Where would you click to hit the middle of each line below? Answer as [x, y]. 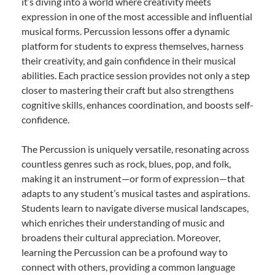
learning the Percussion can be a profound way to [125, 252]
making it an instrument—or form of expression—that [133, 178]
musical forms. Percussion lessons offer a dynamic [126, 31]
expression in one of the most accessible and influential [137, 16]
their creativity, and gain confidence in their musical [129, 60]
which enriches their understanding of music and [123, 222]
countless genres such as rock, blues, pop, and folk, [126, 163]
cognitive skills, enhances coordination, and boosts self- [137, 104]
